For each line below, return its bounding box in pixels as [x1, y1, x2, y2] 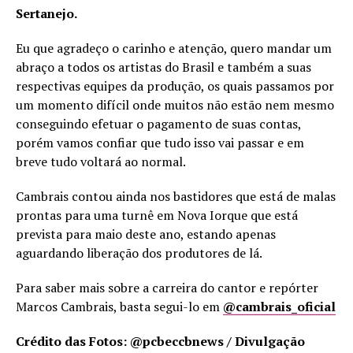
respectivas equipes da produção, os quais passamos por [16, 77, 334, 95]
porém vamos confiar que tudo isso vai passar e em [16, 134, 304, 152]
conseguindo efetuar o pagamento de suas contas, [16, 115, 301, 133]
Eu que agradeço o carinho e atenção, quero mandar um [16, 39, 332, 58]
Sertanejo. [16, 5, 77, 23]
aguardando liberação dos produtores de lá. [16, 244, 262, 262]
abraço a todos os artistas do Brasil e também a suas [16, 58, 311, 76]
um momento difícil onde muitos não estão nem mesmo [16, 96, 334, 114]
